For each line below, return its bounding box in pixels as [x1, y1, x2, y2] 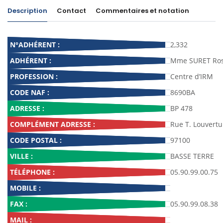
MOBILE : [10, 183, 41, 193]
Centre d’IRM [170, 72, 213, 81]
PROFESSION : [10, 72, 58, 81]
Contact [57, 6, 86, 15]
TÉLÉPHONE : [10, 167, 55, 177]
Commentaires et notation [96, 6, 189, 15]
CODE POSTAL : [10, 135, 62, 145]
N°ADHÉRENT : [10, 40, 60, 49]
